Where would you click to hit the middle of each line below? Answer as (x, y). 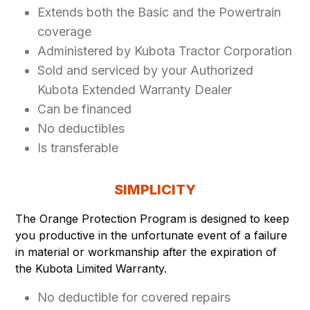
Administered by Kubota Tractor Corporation (165, 51)
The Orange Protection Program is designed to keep (153, 218)
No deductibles (81, 128)
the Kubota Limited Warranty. (91, 268)
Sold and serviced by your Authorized (146, 70)
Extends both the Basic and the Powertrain (159, 12)
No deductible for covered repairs (134, 297)
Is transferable (78, 147)
